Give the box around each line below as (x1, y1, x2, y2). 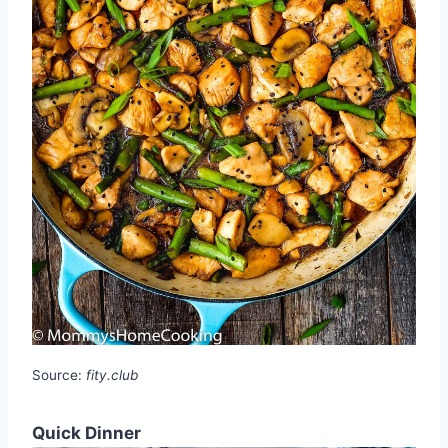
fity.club (86, 366, 138, 383)
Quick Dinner (32, 422, 141, 443)
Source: (32, 366, 86, 383)
